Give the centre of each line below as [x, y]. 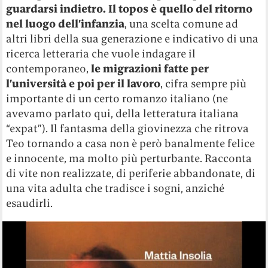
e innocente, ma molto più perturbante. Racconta [129, 159]
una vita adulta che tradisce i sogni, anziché [115, 188]
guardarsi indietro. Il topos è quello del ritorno [130, 9]
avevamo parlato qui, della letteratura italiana [123, 114]
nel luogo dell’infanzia [66, 24]
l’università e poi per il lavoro [83, 84]
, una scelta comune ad [182, 24]
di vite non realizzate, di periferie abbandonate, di [131, 173]
